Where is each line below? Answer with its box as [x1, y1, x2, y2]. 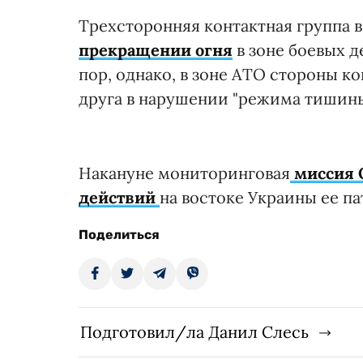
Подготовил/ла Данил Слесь [80, 322, 309, 343]
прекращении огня [79, 40, 233, 61]
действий [79, 187, 156, 208]
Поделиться [79, 227, 160, 243]
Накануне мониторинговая [79, 163, 290, 184]
